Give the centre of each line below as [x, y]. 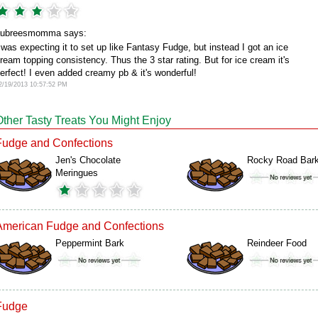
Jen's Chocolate [88, 160]
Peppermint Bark [90, 243]
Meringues [77, 173]
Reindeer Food [277, 243]
